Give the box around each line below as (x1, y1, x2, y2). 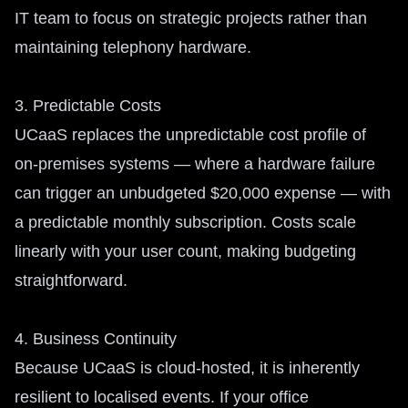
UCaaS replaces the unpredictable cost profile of (15, 126, 366, 144)
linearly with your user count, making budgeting (15, 242, 356, 260)
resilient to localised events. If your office (15, 388, 309, 406)
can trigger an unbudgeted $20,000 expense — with (15, 184, 391, 202)
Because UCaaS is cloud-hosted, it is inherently (15, 359, 360, 377)
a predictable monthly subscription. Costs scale (15, 213, 356, 231)
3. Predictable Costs (15, 97, 161, 115)
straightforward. (15, 271, 127, 290)
